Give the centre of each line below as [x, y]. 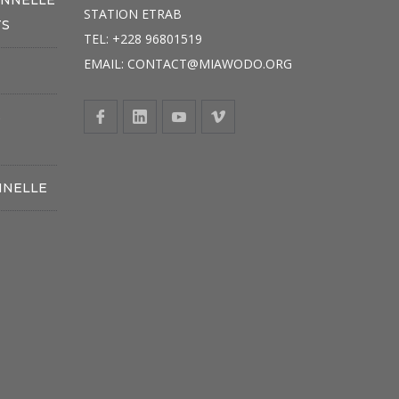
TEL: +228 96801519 [142, 39]
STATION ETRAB [132, 14]
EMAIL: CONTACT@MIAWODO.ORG [187, 64]
